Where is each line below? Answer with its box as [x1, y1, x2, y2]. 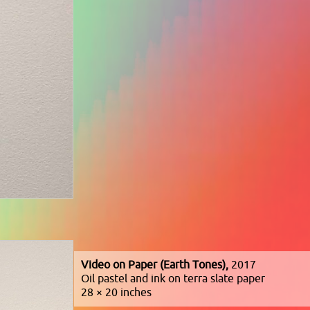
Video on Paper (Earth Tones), [81, 257, 228, 272]
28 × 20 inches [81, 285, 152, 300]
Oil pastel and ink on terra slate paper [81, 271, 265, 286]
